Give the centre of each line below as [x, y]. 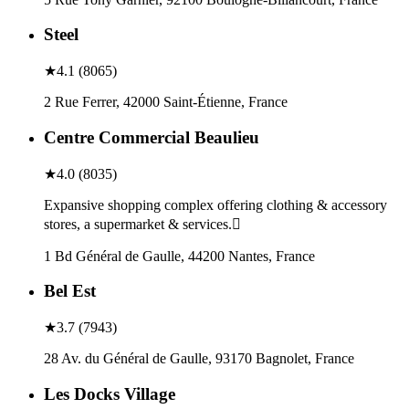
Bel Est [70, 291]
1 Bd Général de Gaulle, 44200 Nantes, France [179, 256]
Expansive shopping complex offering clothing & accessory [215, 204]
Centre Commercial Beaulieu [152, 137]
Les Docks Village [110, 393]
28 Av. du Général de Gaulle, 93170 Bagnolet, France [199, 358]
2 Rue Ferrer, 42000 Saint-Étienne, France [166, 102]
